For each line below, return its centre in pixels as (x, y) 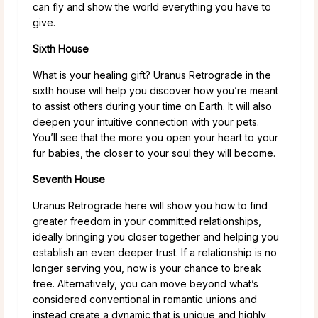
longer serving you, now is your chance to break (147, 268)
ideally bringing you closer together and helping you (156, 236)
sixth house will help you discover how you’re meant (155, 90)
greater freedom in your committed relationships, (147, 221)
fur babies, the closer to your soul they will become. (154, 153)
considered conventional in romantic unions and (145, 299)
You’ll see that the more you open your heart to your (155, 137)
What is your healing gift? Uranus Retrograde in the (152, 75)
